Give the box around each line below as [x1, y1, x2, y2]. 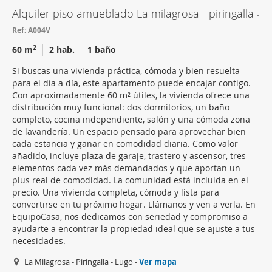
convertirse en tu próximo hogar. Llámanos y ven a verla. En [12, 199, 256, 210]
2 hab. [49, 44, 75, 55]
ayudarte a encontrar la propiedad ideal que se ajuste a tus [12, 223, 255, 234]
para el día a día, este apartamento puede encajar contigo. [12, 77, 251, 89]
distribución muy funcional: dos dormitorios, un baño [12, 101, 229, 113]
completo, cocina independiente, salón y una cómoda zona [12, 114, 250, 125]
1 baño [87, 44, 116, 55]
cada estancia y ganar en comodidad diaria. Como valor [12, 138, 238, 149]
